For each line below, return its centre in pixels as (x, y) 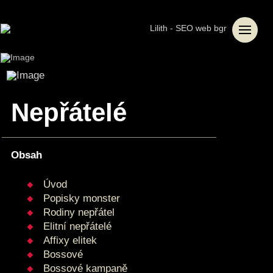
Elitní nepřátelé (77, 227)
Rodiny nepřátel (79, 213)
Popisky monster (81, 199)
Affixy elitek (70, 241)
